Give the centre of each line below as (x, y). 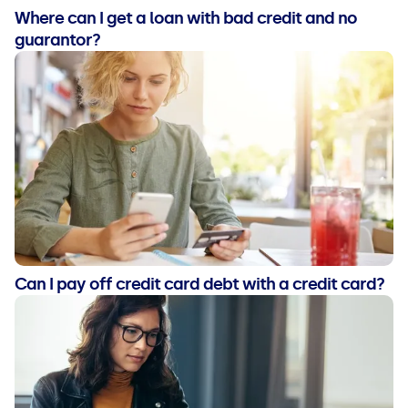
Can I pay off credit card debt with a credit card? (199, 284)
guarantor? (57, 41)
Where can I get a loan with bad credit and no (186, 19)
